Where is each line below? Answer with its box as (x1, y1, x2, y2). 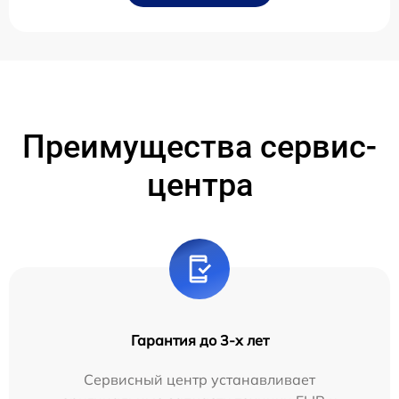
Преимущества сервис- (22, 128, 377, 167)
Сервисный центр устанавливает (84, 370, 315, 389)
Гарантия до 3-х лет (130, 331, 269, 350)
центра (146, 167, 253, 205)
